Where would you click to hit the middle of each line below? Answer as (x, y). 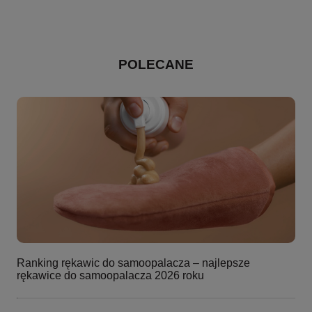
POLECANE (156, 65)
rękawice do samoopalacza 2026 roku (110, 276)
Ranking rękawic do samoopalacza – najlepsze (133, 263)
